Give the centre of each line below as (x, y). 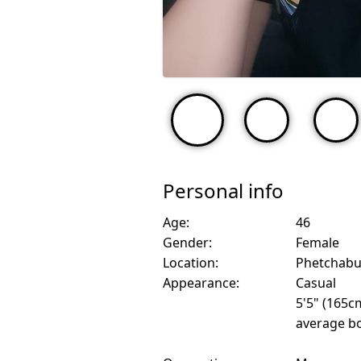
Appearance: (201, 283)
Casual (316, 283)
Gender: (187, 243)
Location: (191, 263)
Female (317, 243)
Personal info (223, 191)
